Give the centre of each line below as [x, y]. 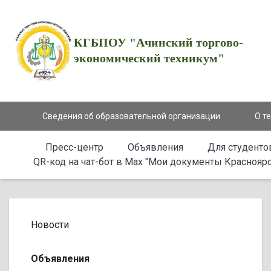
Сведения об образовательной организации [131, 116]
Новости [50, 225]
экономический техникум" [149, 58]
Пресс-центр [74, 147]
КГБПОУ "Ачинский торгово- [158, 42]
